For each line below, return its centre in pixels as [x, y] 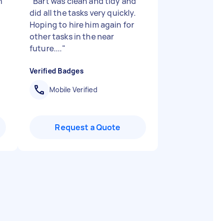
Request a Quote [88, 127]
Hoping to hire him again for [82, 25]
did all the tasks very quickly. [83, 13]
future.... [46, 48]
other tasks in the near [72, 37]
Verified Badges [57, 71]
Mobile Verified [73, 90]
